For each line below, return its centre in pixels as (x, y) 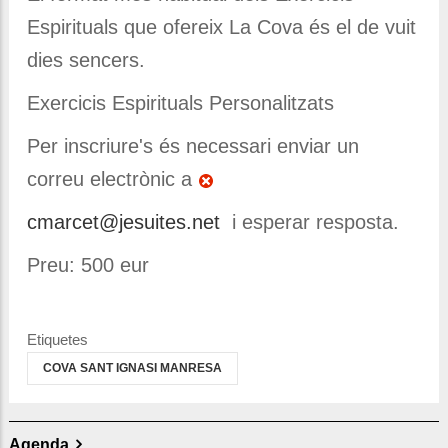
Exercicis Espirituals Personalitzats (180, 103)
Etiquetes (57, 340)
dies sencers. (86, 60)
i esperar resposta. (309, 222)
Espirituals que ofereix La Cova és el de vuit (221, 27)
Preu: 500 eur (88, 265)
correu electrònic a (112, 179)
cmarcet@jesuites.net (123, 222)
